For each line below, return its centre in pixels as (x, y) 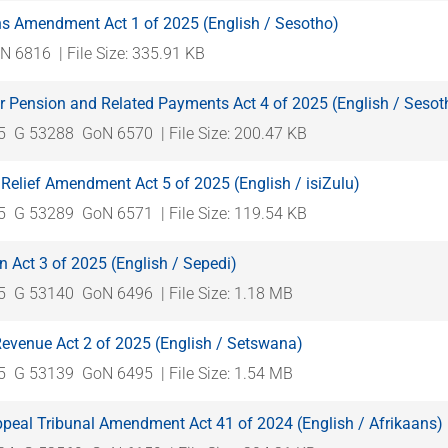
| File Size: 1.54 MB (227, 373)
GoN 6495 (117, 373)
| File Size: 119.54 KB (234, 213)
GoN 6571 (117, 213)
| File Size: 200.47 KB (234, 133)
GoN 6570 (117, 133)
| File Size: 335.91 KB (132, 53)
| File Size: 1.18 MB (227, 293)
